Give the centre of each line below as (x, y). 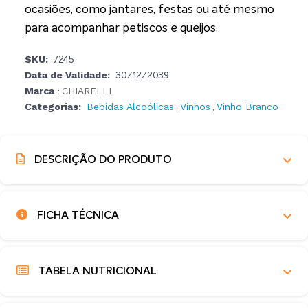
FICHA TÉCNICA (76, 216)
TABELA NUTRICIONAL (96, 271)
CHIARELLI (87, 91)
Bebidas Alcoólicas (130, 107)
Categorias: (53, 107)
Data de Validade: (67, 75)
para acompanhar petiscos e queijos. (121, 29)
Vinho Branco (247, 107)
